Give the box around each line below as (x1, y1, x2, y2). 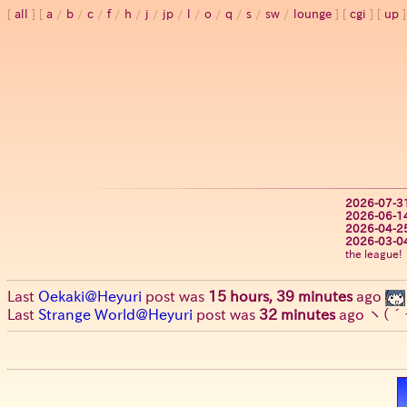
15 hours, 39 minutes (208, 289, 352, 304)
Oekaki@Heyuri (38, 289, 142, 304)
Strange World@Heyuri (38, 306, 193, 322)
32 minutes (259, 306, 335, 322)
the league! (345, 248, 402, 260)
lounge (293, 8, 332, 20)
